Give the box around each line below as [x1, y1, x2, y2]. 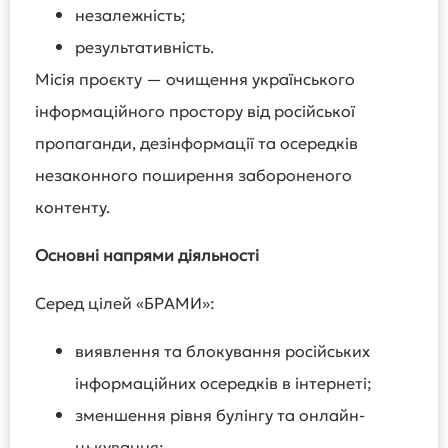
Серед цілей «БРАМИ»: [35, 293, 215, 314]
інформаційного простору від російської [35, 101, 355, 122]
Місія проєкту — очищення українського [35, 69, 355, 90]
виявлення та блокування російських [75, 341, 370, 362]
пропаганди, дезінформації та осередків [35, 133, 358, 154]
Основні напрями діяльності [35, 245, 259, 266]
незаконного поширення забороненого [35, 165, 352, 186]
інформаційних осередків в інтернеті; [75, 373, 372, 394]
